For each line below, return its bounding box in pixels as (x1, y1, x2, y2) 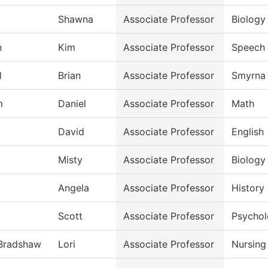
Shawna (58, 13, 93, 26)
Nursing (232, 238, 266, 251)
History (232, 182, 264, 194)
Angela (58, 182, 89, 194)
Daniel (58, 98, 86, 110)
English (232, 126, 264, 138)
